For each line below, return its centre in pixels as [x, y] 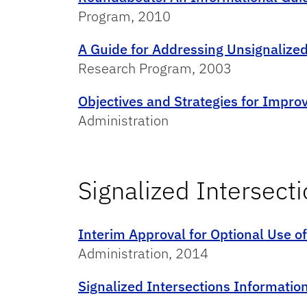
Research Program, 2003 [155, 68]
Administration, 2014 [143, 254]
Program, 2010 [124, 16]
